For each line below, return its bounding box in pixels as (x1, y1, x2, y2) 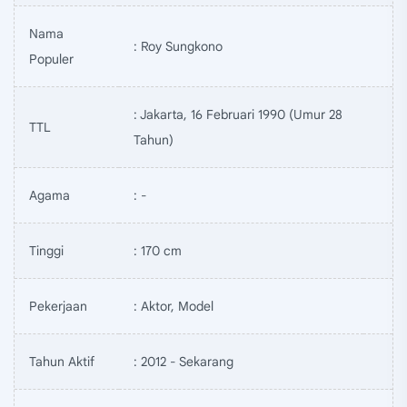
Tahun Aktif (29, 352, 94, 370)
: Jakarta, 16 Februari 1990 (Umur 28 (134, 105, 342, 123)
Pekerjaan (29, 297, 87, 314)
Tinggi (29, 242, 64, 259)
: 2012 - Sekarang (134, 352, 233, 370)
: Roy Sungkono (134, 37, 223, 55)
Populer (29, 50, 74, 67)
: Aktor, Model (134, 297, 213, 314)
